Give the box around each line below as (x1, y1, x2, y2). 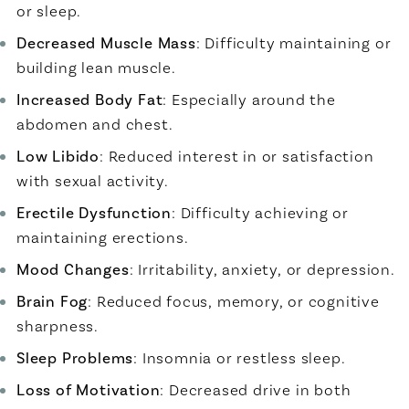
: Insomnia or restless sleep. (133, 348, 346, 367)
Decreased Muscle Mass (16, 33, 196, 52)
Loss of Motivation (16, 380, 161, 399)
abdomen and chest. (16, 114, 173, 133)
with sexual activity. (16, 171, 169, 190)
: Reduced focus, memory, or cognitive (88, 291, 380, 310)
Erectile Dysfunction (16, 203, 172, 222)
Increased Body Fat (16, 89, 163, 109)
